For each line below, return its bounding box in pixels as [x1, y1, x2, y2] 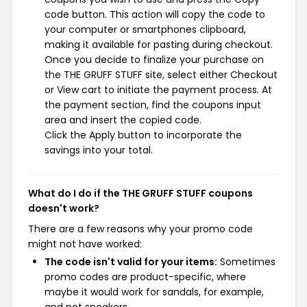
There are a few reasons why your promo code [28, 222, 253, 236]
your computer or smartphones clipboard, [45, 23, 246, 36]
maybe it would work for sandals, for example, [45, 285, 264, 299]
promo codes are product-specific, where [45, 270, 246, 284]
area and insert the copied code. [45, 113, 201, 127]
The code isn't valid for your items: [45, 255, 217, 269]
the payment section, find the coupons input [45, 98, 261, 112]
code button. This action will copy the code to [45, 8, 265, 21]
